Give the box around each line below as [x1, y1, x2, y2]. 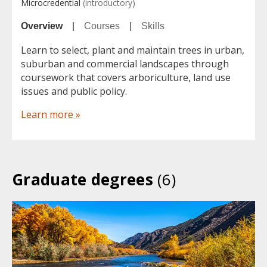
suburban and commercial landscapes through [21, 57, 229, 71]
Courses [84, 21, 120, 32]
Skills [141, 21, 164, 32]
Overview [21, 21, 63, 32]
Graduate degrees [12, 169, 158, 191]
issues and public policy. [21, 85, 127, 98]
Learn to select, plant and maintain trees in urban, [21, 44, 244, 57]
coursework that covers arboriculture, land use [21, 71, 231, 85]
